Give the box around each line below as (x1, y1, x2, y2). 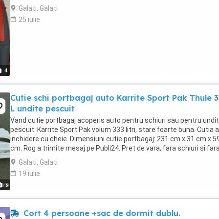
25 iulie (19, 16, 40, 23)
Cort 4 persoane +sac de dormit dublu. (21, 208, 180, 218)
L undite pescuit (10, 104, 75, 113)
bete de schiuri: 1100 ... (10, 153, 81, 161)
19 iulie (19, 170, 40, 177)
